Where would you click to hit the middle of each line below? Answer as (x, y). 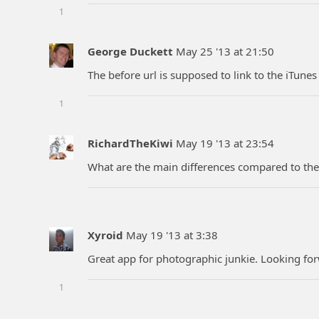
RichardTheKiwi (130, 143)
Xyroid (105, 235)
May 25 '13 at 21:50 (225, 52)
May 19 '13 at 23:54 (225, 143)
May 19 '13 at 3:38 (172, 235)
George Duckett (130, 52)
